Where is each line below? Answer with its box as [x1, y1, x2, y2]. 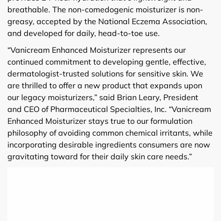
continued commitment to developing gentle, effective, [7, 56, 206, 67]
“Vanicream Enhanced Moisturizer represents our [7, 44, 186, 55]
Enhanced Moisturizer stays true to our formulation [7, 115, 192, 126]
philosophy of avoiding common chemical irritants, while [7, 127, 213, 138]
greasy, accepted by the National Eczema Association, [7, 16, 207, 26]
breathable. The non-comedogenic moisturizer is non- [7, 4, 203, 14]
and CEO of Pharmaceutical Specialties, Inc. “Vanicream [7, 104, 211, 114]
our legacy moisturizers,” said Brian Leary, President [7, 92, 198, 102]
